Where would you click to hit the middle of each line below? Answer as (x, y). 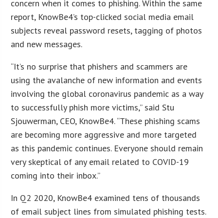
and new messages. (47, 44)
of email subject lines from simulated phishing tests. (109, 211)
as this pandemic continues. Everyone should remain (107, 148)
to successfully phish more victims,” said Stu (93, 107)
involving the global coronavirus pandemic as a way (107, 93)
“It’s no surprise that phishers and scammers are (99, 66)
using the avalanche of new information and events (107, 80)
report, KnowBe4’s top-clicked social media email (102, 17)
